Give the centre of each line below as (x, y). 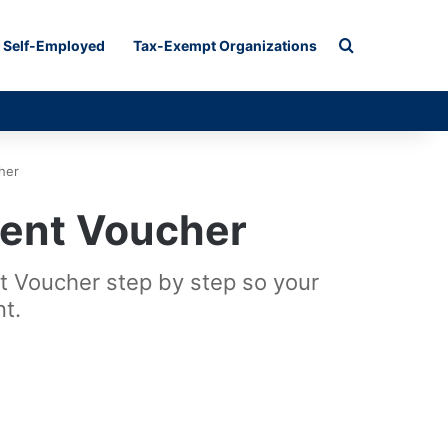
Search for (392, 45)
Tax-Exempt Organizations (225, 45)
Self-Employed (54, 45)
